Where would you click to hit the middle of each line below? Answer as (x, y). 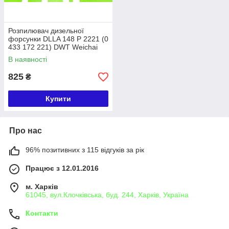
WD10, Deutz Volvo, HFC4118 (57, 55)
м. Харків (42, 187)
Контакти (42, 213)
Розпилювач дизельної (46, 31)
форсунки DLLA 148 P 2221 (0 (58, 39)
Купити (58, 99)
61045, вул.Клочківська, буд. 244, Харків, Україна (107, 195)
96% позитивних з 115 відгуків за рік (85, 150)
